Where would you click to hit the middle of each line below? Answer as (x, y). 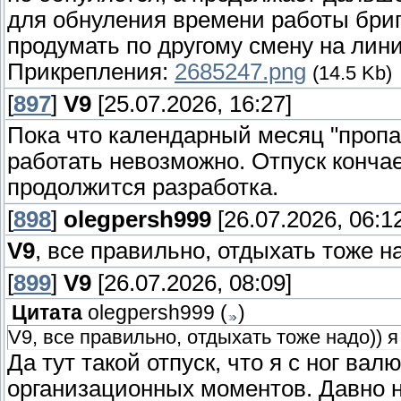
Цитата (47, 313)
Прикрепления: (91, 72)
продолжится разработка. (143, 188)
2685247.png (240, 72)
